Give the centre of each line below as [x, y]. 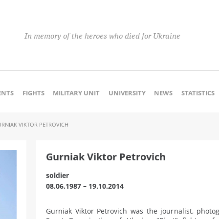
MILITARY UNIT [77, 93]
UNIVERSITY [127, 93]
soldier [57, 175]
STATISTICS [198, 93]
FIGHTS [33, 93]
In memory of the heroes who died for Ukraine [102, 36]
